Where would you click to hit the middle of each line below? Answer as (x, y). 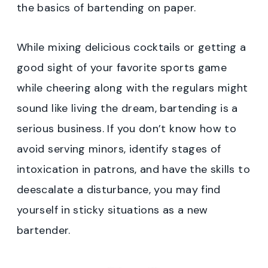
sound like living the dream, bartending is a (127, 109)
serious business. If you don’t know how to (127, 129)
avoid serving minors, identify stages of (119, 149)
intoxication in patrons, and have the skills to (133, 170)
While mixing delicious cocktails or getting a (132, 48)
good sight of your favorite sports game (122, 68)
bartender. (44, 231)
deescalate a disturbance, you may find (119, 190)
